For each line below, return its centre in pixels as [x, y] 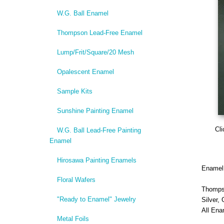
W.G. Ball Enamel [82, 13]
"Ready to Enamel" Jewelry [96, 199]
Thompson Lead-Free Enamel [99, 33]
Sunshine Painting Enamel [95, 111]
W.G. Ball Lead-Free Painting [99, 130]
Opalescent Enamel [85, 72]
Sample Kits [74, 91]
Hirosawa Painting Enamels [96, 160]
